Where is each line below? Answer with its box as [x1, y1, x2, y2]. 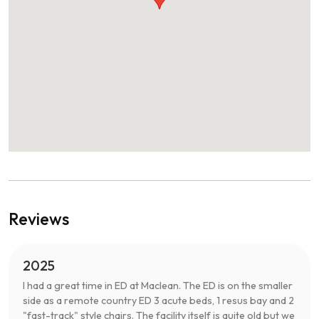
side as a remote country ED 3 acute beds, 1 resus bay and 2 [23, 293, 294, 307]
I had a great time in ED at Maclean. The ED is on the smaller [23, 278, 293, 292]
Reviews [9, 208, 69, 229]
